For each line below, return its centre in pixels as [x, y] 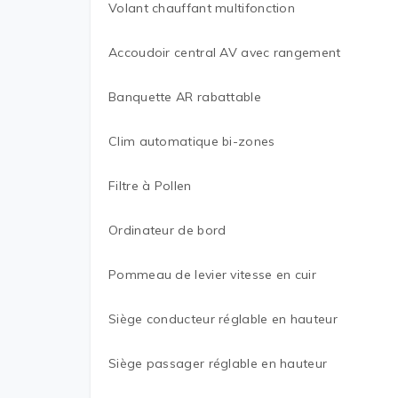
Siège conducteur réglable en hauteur [223, 319]
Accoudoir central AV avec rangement [225, 52]
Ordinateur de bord [167, 230]
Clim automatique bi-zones [192, 141]
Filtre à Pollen [150, 186]
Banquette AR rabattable [185, 97]
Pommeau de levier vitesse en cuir [212, 275]
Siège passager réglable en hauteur [218, 363]
